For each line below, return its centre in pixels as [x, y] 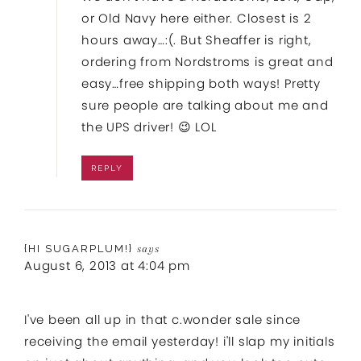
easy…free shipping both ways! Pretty [201, 83]
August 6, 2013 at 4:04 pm [107, 265]
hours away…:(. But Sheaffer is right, [197, 39]
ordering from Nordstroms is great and [207, 61]
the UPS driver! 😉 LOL [149, 127]
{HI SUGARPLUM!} [79, 248]
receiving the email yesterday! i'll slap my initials [180, 341]
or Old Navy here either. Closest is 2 [197, 18]
